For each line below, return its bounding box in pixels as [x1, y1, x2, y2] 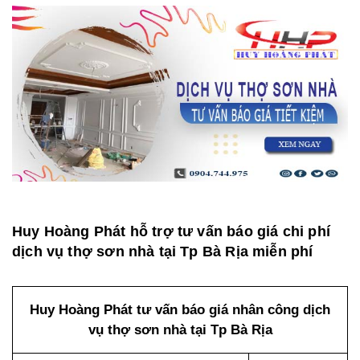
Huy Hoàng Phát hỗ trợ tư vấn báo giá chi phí [12, 223, 330, 240]
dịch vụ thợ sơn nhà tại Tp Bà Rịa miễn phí [12, 243, 313, 260]
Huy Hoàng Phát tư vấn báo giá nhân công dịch [30, 302, 330, 318]
